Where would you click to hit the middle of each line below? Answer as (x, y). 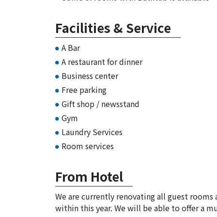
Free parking (84, 90)
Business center (90, 76)
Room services (88, 146)
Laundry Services (92, 132)
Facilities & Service (113, 27)
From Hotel (89, 176)
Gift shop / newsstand (101, 104)
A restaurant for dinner (102, 62)
